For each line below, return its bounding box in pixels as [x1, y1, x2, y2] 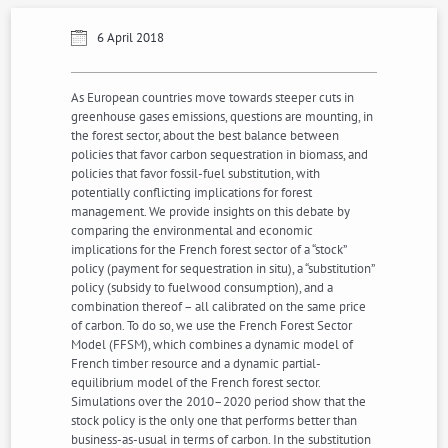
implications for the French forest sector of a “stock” [71, 241, 347, 258]
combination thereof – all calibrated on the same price [71, 298, 367, 315]
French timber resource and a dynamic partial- [71, 355, 322, 372]
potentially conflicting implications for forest [71, 184, 313, 201]
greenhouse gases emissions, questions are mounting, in [71, 108, 374, 125]
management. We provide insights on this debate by [71, 203, 351, 220]
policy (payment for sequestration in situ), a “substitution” [71, 260, 375, 277]
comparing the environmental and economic [71, 222, 314, 239]
